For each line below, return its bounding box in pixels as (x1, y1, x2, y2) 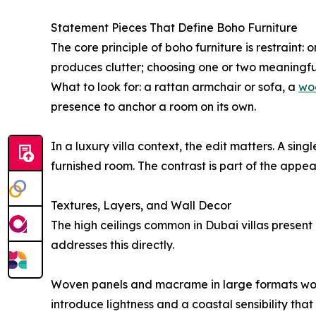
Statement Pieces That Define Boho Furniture (51, 20, 298, 35)
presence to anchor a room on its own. (51, 99, 256, 114)
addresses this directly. (51, 237, 174, 252)
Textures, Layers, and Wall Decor (51, 197, 231, 212)
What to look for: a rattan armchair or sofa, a (51, 79, 298, 94)
